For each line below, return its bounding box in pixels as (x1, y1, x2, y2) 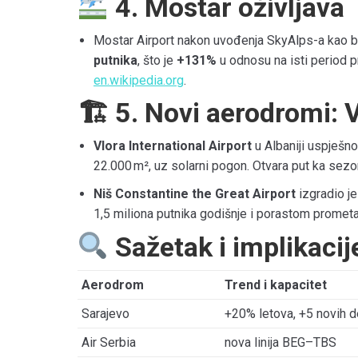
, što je (137, 52, 177, 68)
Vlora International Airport (93, 137, 252, 153)
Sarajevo (82, 305, 129, 321)
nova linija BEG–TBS (225, 334, 336, 350)
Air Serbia (82, 334, 136, 350)
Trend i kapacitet (225, 276, 327, 292)
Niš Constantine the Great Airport (93, 185, 296, 201)
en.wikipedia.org (93, 72, 184, 88)
